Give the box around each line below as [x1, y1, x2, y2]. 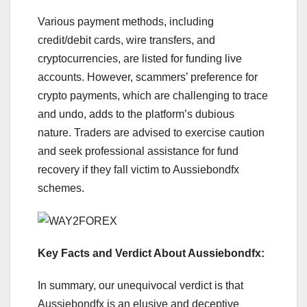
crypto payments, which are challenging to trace [38, 89, 268, 101]
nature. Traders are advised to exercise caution [38, 126, 265, 138]
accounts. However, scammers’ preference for [38, 71, 258, 83]
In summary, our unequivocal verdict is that [38, 280, 243, 292]
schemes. [38, 182, 84, 194]
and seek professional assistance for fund [38, 145, 238, 157]
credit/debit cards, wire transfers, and [38, 34, 215, 46]
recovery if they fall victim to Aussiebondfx [38, 163, 239, 175]
